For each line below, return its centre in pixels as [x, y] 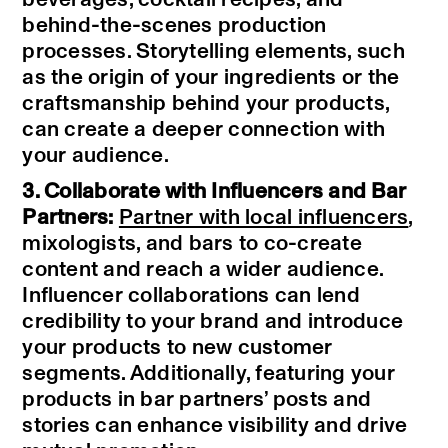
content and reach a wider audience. [203, 270]
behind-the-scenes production [174, 26]
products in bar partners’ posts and [197, 400]
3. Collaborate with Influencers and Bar [214, 192]
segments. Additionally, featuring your [208, 374]
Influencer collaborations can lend [191, 296]
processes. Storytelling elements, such [213, 52]
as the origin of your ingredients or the [211, 78]
